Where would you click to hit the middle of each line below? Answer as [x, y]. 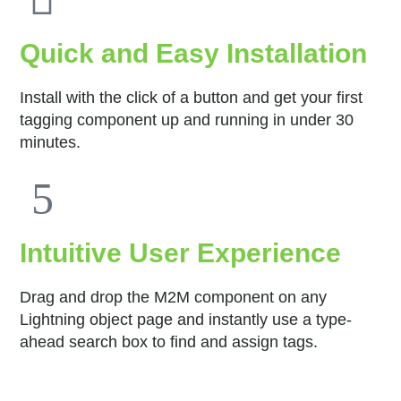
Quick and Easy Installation [194, 53]
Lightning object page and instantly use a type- [186, 319]
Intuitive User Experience [181, 252]
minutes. [51, 142]
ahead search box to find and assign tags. [169, 341]
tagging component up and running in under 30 [187, 119]
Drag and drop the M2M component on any [174, 297]
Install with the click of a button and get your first [192, 97]
